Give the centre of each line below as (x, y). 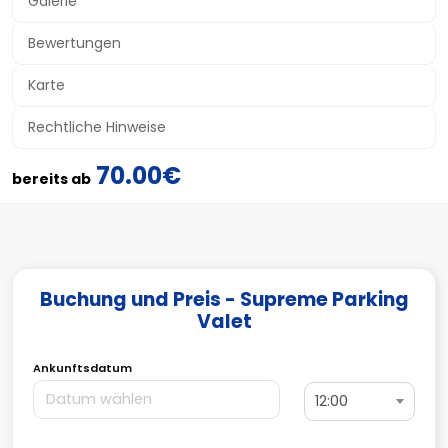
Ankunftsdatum (82, 368)
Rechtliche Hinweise (97, 127)
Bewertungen (74, 43)
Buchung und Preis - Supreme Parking (224, 299)
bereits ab (51, 179)
